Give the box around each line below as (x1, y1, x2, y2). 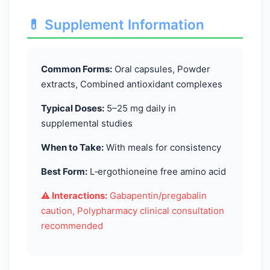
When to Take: (40, 141, 104, 153)
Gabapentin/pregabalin (107, 189, 207, 201)
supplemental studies (40, 117, 133, 129)
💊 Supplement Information (27, 16, 204, 33)
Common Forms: (40, 63, 112, 75)
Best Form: (40, 165, 87, 177)
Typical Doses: (40, 102, 104, 114)
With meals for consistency (103, 141, 221, 153)
